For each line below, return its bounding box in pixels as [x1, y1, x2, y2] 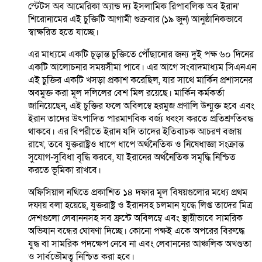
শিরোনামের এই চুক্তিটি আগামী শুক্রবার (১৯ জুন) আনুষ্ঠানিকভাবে [28, 13, 243, 26]
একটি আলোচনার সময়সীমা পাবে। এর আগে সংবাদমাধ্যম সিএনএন [28, 61, 256, 74]
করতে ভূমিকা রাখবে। [28, 164, 101, 177]
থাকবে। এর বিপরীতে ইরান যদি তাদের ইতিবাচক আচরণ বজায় [28, 125, 242, 139]
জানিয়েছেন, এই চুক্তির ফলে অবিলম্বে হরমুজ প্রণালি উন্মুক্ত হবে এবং [28, 99, 254, 113]
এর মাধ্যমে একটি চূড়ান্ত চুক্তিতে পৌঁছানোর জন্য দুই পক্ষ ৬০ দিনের [28, 48, 254, 61]
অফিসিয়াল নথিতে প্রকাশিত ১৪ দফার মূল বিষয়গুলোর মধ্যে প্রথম [28, 186, 247, 199]
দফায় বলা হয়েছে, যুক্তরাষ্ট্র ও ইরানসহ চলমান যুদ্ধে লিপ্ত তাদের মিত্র [28, 199, 253, 212]
